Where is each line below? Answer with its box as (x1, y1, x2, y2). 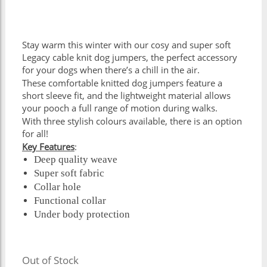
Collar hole (33, 181, 81, 193)
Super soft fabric (33, 167, 104, 179)
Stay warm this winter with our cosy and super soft (21, 39, 231, 52)
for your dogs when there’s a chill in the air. (21, 64, 200, 77)
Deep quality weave (33, 154, 117, 166)
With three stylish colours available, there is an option (21, 115, 242, 128)
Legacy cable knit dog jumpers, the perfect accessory (21, 51, 237, 64)
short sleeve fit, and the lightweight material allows (21, 89, 231, 103)
